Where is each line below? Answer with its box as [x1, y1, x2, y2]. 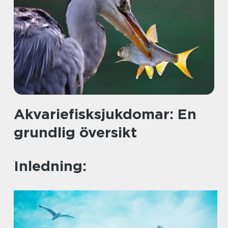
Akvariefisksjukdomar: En [14, 105, 196, 123]
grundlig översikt [14, 124, 137, 141]
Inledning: [14, 157, 87, 175]
